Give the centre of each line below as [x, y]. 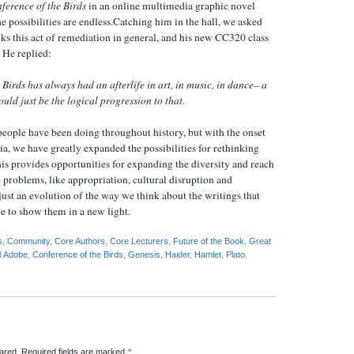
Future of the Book [209, 241]
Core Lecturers [139, 241]
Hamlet [208, 255]
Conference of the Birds [78, 255]
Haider [177, 255]
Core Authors [80, 241]
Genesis [144, 255]
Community [28, 241]
